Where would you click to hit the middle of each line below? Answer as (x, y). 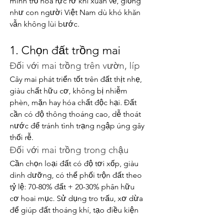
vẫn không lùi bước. (45, 24)
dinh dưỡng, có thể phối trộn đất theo (76, 175)
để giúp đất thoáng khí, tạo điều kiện (74, 210)
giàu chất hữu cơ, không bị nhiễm (69, 91)
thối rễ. (22, 137)
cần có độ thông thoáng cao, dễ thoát (75, 114)
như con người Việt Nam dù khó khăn (75, 12)
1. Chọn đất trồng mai (65, 50)
